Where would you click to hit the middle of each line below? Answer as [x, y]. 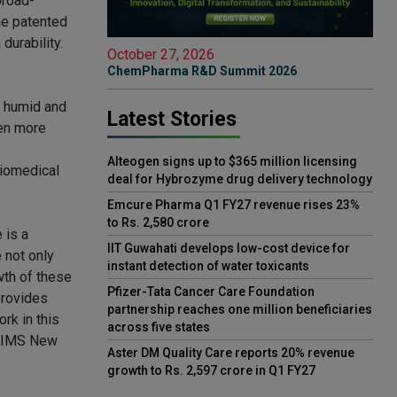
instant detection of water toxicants [208, 266]
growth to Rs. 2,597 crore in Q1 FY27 [211, 371]
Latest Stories [172, 120]
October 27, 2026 [161, 55]
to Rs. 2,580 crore [158, 223]
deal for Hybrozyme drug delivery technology [240, 179]
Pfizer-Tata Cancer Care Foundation [211, 292]
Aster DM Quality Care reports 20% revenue [231, 353]
